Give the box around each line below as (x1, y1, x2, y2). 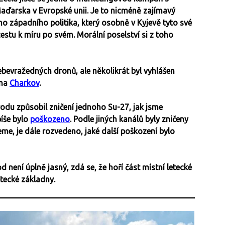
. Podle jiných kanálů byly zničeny (70, 115, 188, 124)
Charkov (10, 78, 39, 88)
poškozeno (30, 115, 70, 124)
